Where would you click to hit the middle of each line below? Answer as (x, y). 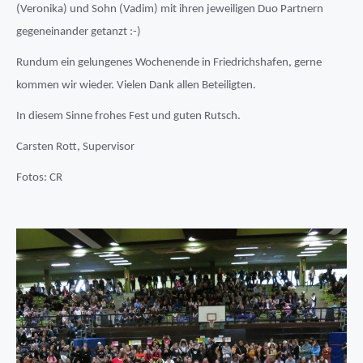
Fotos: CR (39, 178)
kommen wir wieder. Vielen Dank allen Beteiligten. (136, 85)
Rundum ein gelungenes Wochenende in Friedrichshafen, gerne (169, 63)
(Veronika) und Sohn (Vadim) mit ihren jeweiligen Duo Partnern (170, 9)
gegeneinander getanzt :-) (79, 32)
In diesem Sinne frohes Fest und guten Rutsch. (128, 116)
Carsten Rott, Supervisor (75, 147)
